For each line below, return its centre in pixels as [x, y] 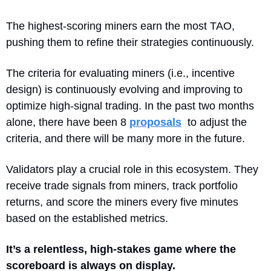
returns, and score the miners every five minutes [122, 202]
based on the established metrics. [89, 218]
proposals [155, 122]
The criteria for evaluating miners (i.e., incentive [120, 73]
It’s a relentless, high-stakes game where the [121, 249]
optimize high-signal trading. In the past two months [130, 106]
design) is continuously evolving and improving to [124, 89]
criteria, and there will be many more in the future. [126, 138]
